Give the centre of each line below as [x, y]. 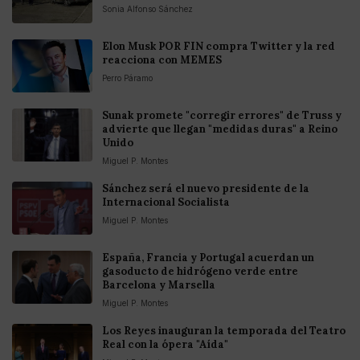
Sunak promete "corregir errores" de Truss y [222, 116]
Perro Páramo [127, 78]
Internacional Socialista [166, 202]
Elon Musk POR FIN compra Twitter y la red [219, 47]
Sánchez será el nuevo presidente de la [206, 189]
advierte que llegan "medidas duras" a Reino [220, 129]
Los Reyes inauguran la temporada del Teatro [224, 331]
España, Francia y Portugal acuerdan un [208, 258]
